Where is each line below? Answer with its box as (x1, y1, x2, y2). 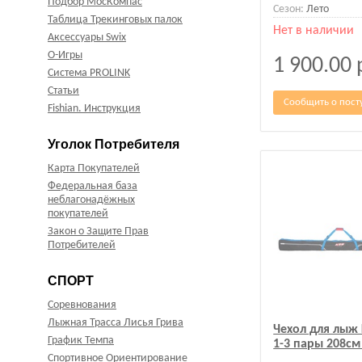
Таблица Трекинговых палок (48, 14, 183, 27)
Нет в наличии (273, 23, 355, 37)
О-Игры (48, 49, 82, 62)
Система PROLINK (48, 67, 130, 80)
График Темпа (48, 335, 114, 347)
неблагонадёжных (48, 194, 135, 207)
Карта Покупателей (48, 162, 140, 175)
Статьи (48, 85, 79, 98)
